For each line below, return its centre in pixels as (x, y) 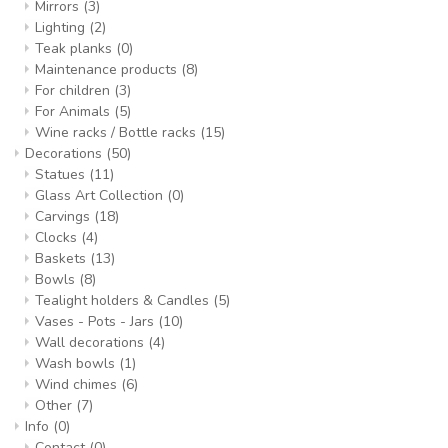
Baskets (62, 258)
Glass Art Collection (101, 195)
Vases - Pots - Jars (96, 321)
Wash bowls (77, 363)
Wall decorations (91, 342)
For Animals (74, 111)
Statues (62, 174)
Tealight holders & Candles (124, 300)
